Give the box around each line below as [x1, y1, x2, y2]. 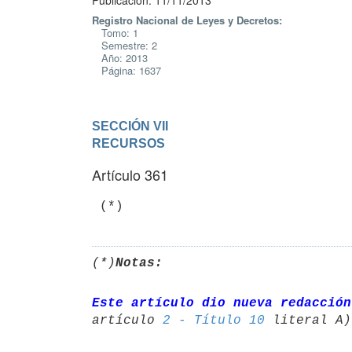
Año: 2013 [92, 50, 148, 65]
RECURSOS [92, 136, 165, 150]
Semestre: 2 [92, 38, 157, 53]
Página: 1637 [92, 63, 161, 78]
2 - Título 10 [163, 313, 265, 328]
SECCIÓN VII [92, 119, 168, 133]
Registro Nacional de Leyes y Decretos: [92, 13, 282, 27]
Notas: [115, 255, 163, 270]
